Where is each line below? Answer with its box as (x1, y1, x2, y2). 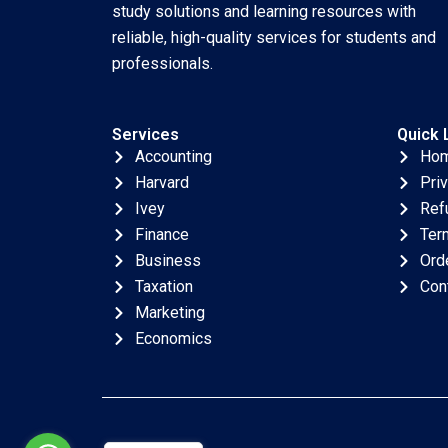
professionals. (112, 54, 213, 73)
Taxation (134, 277, 193, 296)
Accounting (134, 147, 212, 166)
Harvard (134, 173, 189, 192)
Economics (134, 329, 212, 348)
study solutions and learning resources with (112, 2, 416, 21)
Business (134, 251, 201, 270)
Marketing (134, 303, 205, 322)
